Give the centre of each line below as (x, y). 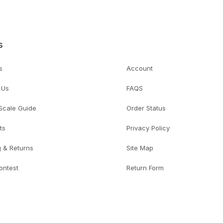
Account (140, 68)
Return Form (145, 168)
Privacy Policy (148, 128)
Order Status (146, 108)
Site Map (140, 148)
